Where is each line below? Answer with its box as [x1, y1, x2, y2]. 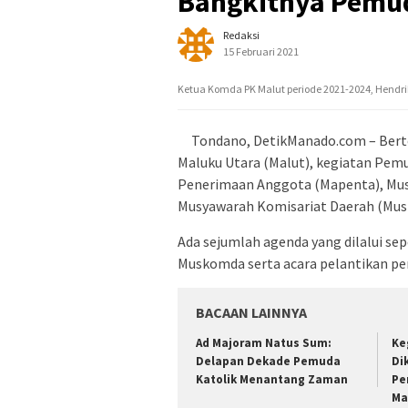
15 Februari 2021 [223, 45, 299, 59]
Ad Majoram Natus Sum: [196, 335, 331, 352]
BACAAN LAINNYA [196, 303, 307, 322]
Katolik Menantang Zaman [196, 372, 348, 388]
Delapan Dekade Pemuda [196, 353, 341, 370]
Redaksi [223, 28, 260, 43]
